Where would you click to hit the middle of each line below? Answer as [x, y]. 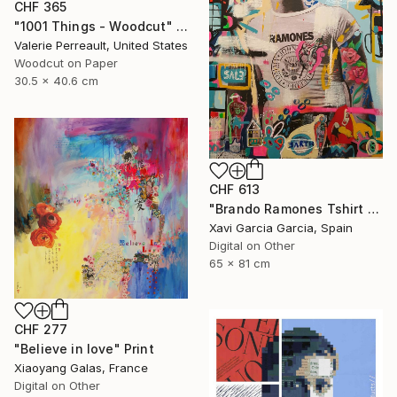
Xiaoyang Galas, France [81, 368]
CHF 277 [41, 330]
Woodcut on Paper [66, 63]
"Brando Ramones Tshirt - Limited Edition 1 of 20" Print [373, 208]
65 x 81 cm [240, 263]
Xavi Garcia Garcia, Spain [281, 227]
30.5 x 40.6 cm [56, 81]
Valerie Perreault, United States [101, 46]
